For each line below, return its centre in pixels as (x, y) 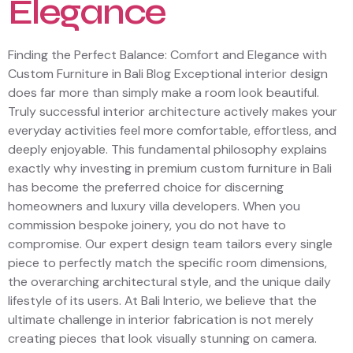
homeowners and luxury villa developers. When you (154, 206)
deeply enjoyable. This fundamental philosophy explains (167, 149)
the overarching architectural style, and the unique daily (169, 281)
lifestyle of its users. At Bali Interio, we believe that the (162, 300)
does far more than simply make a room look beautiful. (163, 92)
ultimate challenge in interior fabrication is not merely (161, 319)
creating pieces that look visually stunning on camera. (162, 338)
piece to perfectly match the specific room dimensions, (167, 262)
